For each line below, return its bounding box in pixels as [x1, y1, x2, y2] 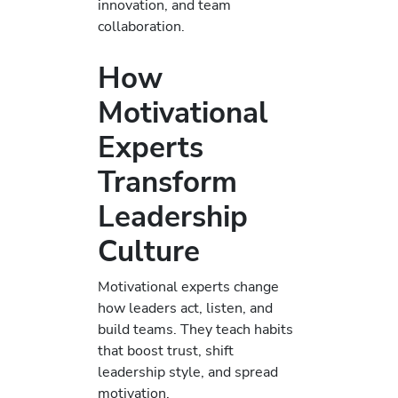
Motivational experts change [98, 275, 279, 297]
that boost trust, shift [98, 339, 234, 361]
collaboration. [98, 16, 185, 37]
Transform [98, 162, 237, 203]
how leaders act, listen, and [98, 297, 273, 318]
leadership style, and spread [98, 361, 278, 382]
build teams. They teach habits [98, 318, 293, 339]
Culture [98, 231, 200, 272]
